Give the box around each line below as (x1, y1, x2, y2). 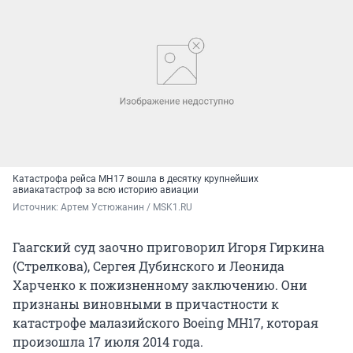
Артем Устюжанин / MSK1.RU (61, 201, 192, 213)
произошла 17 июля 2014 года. (13, 333, 203, 350)
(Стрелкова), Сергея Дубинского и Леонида (13, 257, 284, 274)
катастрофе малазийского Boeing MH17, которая (13, 314, 318, 331)
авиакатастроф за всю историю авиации (13, 184, 199, 195)
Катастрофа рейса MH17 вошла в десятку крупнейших (13, 173, 258, 184)
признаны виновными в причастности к (13, 295, 279, 312)
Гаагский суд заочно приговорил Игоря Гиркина (13, 238, 325, 255)
